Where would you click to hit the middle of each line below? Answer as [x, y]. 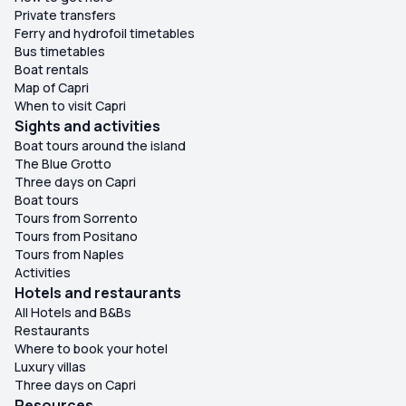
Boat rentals [52, 70]
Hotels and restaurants [98, 293]
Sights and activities [87, 126]
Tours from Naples [69, 255]
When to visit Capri [70, 106]
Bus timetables [60, 52]
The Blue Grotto [63, 164]
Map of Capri [52, 88]
